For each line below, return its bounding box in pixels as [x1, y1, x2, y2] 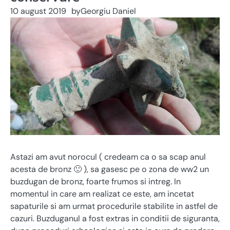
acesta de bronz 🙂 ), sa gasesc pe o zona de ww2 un [10, 164, 209, 175]
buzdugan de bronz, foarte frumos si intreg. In [10, 176, 181, 187]
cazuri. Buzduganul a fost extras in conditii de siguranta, [10, 213, 220, 224]
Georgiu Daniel [81, 6, 136, 16]
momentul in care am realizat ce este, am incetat [10, 188, 194, 200]
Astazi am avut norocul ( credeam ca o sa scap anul [10, 151, 206, 163]
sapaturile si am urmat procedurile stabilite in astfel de [10, 201, 218, 212]
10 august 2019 [10, 6, 66, 16]
